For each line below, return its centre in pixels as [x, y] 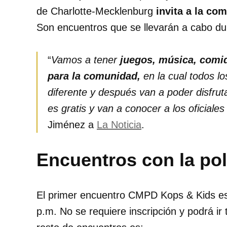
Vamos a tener [86, 60]
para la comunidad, [94, 76]
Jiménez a [72, 125]
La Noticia [119, 125]
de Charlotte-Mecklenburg [96, 11]
